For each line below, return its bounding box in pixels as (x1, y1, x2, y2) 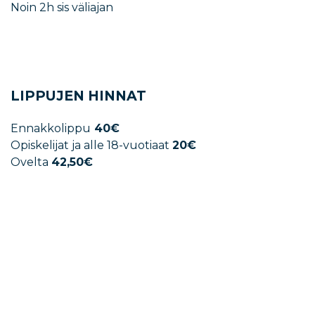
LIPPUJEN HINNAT (11, 87, 146, 105)
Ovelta (11, 155, 51, 169)
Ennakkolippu (11, 121, 91, 135)
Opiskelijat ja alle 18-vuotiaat (11, 138, 172, 152)
